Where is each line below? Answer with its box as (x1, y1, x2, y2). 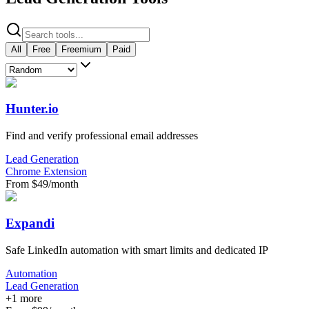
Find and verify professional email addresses (6, 130, 198, 142)
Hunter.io (6, 101, 59, 117)
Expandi (6, 215, 54, 230)
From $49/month (6, 178, 79, 190)
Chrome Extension (6, 166, 87, 178)
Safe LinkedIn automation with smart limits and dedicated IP (6, 243, 268, 256)
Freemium (61, 43, 101, 54)
